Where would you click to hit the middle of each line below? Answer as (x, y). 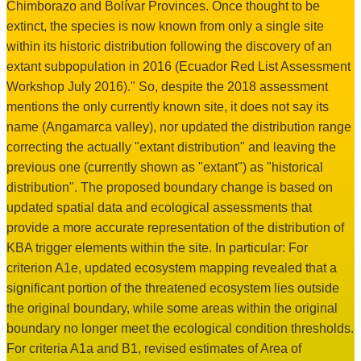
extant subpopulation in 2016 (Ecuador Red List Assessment (178, 67)
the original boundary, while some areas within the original (172, 309)
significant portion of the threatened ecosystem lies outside (173, 288)
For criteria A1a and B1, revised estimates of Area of (154, 349)
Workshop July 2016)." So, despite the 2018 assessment (167, 87)
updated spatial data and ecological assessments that (159, 208)
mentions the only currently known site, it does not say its (168, 107)
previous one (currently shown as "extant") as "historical (165, 168)
